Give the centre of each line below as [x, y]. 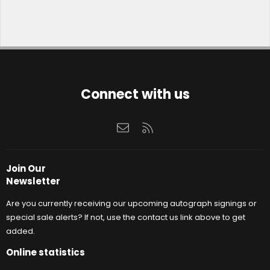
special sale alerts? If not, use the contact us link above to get [126, 217]
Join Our [26, 168]
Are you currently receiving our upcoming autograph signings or [131, 203]
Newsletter [33, 181]
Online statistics [46, 252]
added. [20, 231]
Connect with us [135, 95]
